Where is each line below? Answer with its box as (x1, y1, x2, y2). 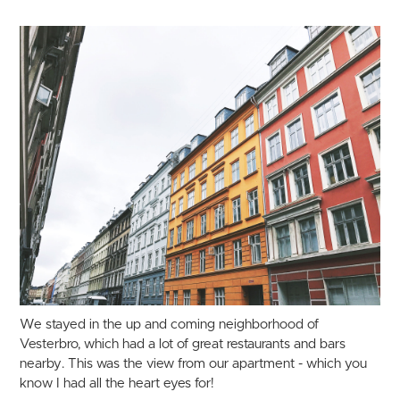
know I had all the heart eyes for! (20, 376, 214, 390)
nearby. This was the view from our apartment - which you (20, 356, 368, 371)
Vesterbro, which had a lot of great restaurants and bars (20, 337, 346, 351)
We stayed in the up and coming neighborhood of (20, 317, 320, 331)
